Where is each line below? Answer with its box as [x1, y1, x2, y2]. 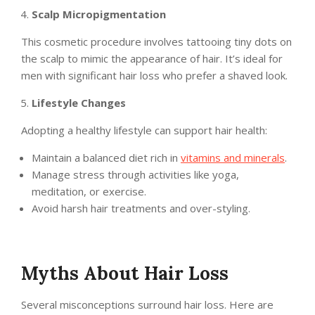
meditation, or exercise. [32, 184, 146, 199]
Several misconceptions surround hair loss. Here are [21, 297, 274, 312]
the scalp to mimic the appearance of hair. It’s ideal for [21, 51, 283, 66]
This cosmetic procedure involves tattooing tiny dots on [21, 34, 292, 49]
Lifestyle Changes [32, 96, 126, 110]
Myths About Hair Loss [21, 262, 229, 285]
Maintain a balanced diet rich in [32, 150, 181, 165]
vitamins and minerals [181, 150, 285, 165]
